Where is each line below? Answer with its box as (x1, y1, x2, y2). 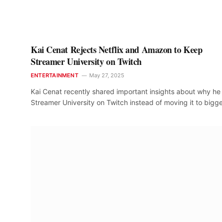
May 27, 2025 (89, 72, 124, 79)
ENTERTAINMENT (31, 72, 78, 79)
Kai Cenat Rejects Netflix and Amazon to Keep (31, 43, 203, 56)
